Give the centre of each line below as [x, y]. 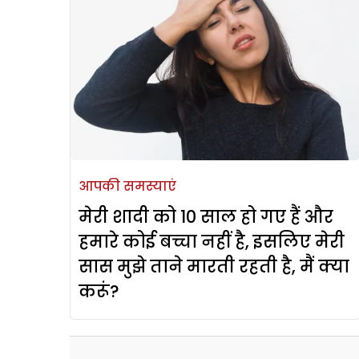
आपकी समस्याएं [127, 187]
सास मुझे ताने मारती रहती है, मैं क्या [214, 267]
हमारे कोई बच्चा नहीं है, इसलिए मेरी [212, 242]
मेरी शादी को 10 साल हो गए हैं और [206, 217]
